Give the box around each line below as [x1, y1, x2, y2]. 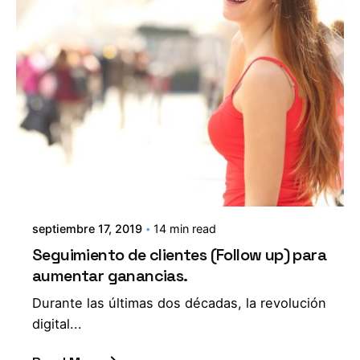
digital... [32, 315, 82, 332]
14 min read [153, 221, 216, 235]
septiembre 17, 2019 [32, 221, 142, 235]
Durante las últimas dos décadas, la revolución [32, 294, 326, 311]
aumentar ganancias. [32, 264, 188, 286]
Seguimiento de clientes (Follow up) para [32, 243, 326, 265]
